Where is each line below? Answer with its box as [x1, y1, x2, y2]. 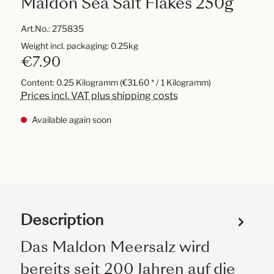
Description [20, 209, 104, 231]
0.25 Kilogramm [56, 78, 120, 87]
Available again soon [29, 114, 111, 125]
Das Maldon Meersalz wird [20, 236, 210, 257]
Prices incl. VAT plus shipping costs [20, 90, 178, 102]
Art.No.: [20, 23, 52, 34]
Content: [20, 78, 56, 87]
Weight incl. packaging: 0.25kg [20, 41, 138, 51]
